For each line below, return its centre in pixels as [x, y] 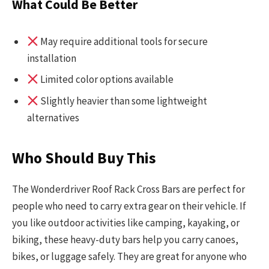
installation [52, 58]
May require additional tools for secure [123, 41]
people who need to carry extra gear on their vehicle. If [129, 206]
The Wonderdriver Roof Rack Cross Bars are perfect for [128, 189]
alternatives [53, 117]
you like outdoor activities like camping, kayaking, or [126, 223]
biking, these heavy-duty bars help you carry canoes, [125, 240]
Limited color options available [106, 80]
